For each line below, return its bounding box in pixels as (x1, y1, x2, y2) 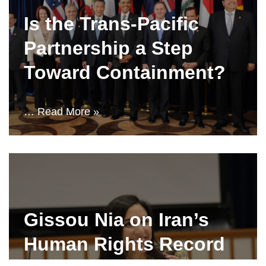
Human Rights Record (24, 233, 225, 255)
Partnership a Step (24, 37, 193, 59)
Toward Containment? (24, 62, 226, 83)
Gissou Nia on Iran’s (24, 209, 209, 230)
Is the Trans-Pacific (24, 13, 199, 34)
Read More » (37, 106, 99, 118)
